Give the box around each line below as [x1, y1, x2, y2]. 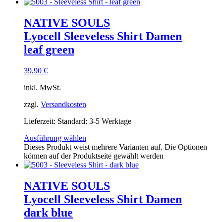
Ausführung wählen [24, 134, 86, 143]
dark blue [24, 206, 73, 220]
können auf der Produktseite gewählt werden [24, 152, 164, 161]
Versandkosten [41, 100, 86, 109]
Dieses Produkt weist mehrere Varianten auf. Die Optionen [24, 143, 207, 152]
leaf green [24, 43, 74, 56]
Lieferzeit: [24, 117, 57, 126]
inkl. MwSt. [24, 83, 61, 92]
